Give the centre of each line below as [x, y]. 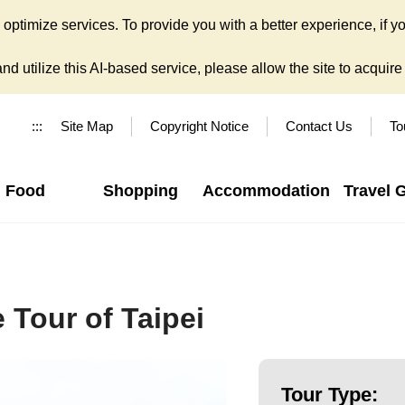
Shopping [140, 191]
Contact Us [319, 126]
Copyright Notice [199, 126]
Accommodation [266, 191]
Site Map [87, 126]
